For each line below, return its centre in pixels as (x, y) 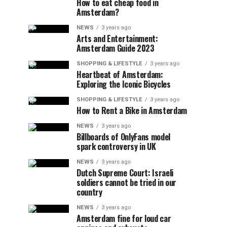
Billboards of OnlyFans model (124, 137)
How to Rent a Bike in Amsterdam (132, 110)
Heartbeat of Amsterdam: (120, 74)
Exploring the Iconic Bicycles (124, 84)
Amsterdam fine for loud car (124, 218)
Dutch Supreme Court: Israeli (125, 173)
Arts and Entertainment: (117, 39)
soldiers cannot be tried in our (127, 182)
